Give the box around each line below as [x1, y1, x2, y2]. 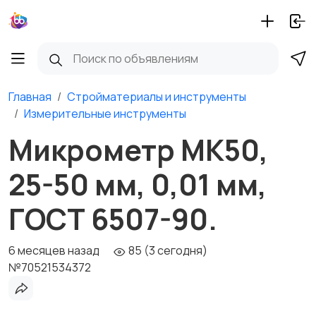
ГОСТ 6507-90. [8, 199, 217, 238]
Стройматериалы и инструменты [67, 89, 246, 104]
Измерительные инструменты [24, 106, 186, 121]
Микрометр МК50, [8, 130, 268, 169]
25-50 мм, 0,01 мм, [8, 164, 267, 204]
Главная [8, 89, 51, 104]
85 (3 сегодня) [126, 243, 207, 258]
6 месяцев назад [8, 243, 99, 258]
